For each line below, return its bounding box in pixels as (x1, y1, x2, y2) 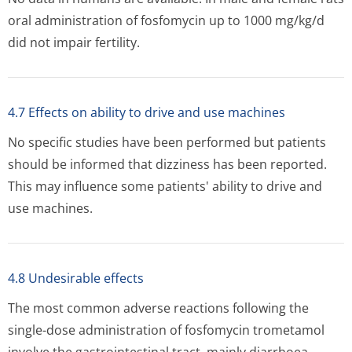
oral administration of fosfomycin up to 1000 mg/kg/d (8, 12, 324, 29)
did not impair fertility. (8, 34, 140, 51)
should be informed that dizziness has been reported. (8, 156, 327, 173)
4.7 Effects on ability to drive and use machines (8, 104, 285, 121)
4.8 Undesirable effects (8, 269, 144, 287)
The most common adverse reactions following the (8, 299, 309, 317)
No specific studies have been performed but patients (8, 134, 326, 151)
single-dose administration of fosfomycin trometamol (8, 321, 324, 339)
